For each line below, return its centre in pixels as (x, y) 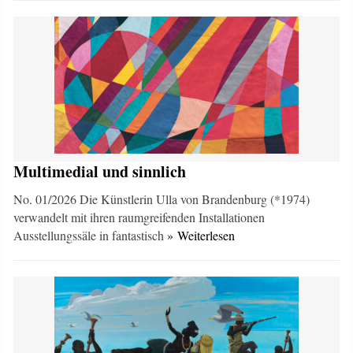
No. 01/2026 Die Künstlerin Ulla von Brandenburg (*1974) (162, 199)
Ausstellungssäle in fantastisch (91, 235)
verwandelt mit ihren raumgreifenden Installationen (139, 217)
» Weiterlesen (201, 235)
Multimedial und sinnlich (100, 171)
